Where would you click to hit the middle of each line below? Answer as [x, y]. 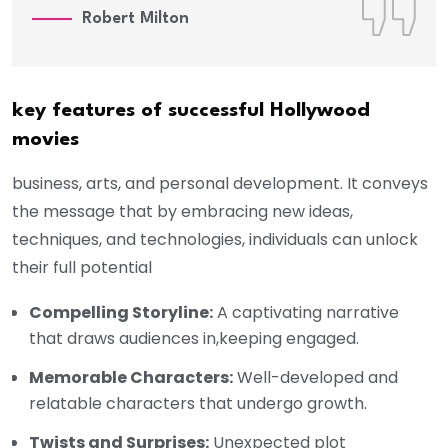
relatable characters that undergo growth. [198, 403]
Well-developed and [315, 377]
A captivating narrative [306, 312]
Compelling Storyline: [121, 312]
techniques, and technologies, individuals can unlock [215, 239]
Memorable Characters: [131, 377]
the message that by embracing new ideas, [182, 211]
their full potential [82, 267]
